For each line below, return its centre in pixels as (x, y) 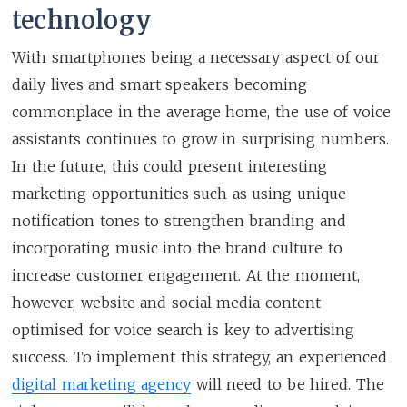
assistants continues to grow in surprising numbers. (200, 139)
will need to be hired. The (288, 384)
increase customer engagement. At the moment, (186, 275)
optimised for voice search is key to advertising (184, 329)
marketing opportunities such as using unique (179, 193)
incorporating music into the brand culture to (177, 248)
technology (82, 20)
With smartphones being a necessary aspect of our (196, 57)
